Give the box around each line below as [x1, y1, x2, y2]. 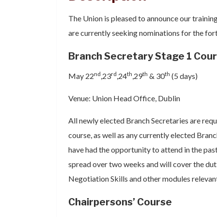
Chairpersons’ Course [68, 196, 172, 208]
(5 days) [170, 71, 198, 80]
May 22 [68, 71, 94, 80]
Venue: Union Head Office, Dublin [68, 93, 180, 103]
